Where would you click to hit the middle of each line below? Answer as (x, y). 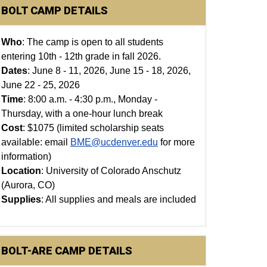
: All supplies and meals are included (119, 199)
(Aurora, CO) (28, 185)
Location (21, 171)
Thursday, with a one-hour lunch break (82, 114)
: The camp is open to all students (93, 42)
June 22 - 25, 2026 (41, 85)
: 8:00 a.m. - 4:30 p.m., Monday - (90, 99)
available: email (36, 142)
